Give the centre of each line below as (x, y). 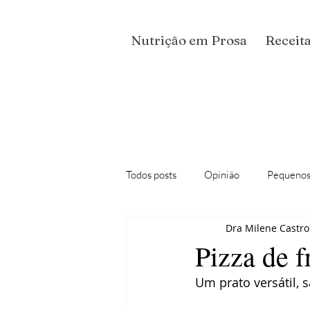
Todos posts (151, 174)
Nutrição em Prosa (189, 40)
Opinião (222, 174)
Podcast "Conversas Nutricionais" (227, 230)
